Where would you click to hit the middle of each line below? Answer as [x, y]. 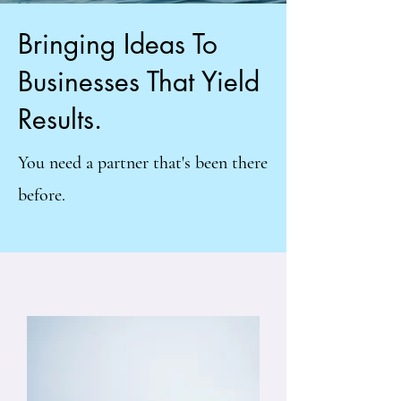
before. [42, 195]
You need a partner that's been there [143, 163]
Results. [60, 119]
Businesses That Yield [139, 81]
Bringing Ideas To [118, 44]
